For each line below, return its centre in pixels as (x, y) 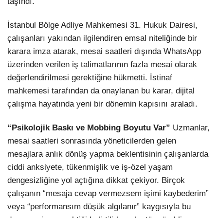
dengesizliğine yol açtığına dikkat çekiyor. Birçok (96, 181)
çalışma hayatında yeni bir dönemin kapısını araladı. (102, 104)
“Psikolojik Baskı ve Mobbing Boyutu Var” (89, 128)
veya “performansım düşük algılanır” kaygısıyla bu (99, 207)
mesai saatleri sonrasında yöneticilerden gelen (92, 141)
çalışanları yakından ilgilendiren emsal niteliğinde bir (102, 38)
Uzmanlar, (190, 128)
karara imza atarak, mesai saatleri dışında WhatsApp (104, 52)
